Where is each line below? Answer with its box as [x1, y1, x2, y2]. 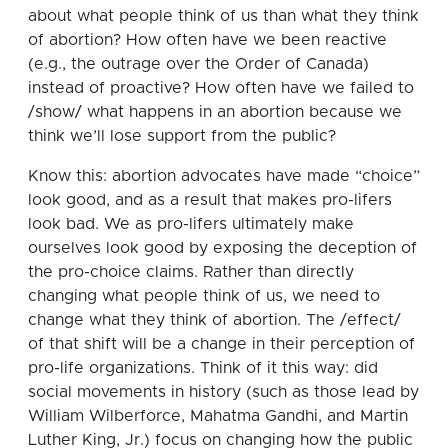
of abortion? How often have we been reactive [28, 31, 387, 48]
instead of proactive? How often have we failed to [28, 79, 414, 96]
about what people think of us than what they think [28, 7, 419, 24]
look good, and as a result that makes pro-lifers [28, 191, 392, 208]
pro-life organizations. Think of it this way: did [28, 359, 378, 376]
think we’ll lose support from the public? [28, 127, 336, 144]
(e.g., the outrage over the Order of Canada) [28, 55, 369, 72]
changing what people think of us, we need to [28, 287, 380, 304]
